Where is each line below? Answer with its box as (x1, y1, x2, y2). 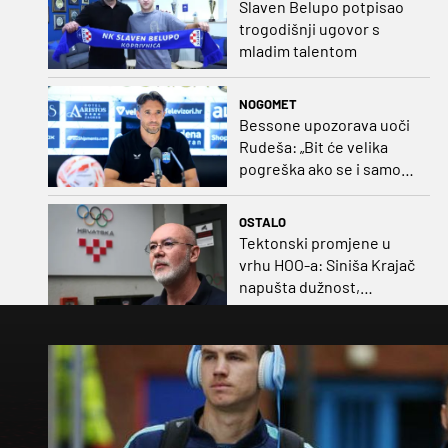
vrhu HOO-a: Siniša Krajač (238, 254, 415, 274)
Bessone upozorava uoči (238, 114, 410, 134)
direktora (238, 320, 304, 340)
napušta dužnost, (238, 276, 360, 296)
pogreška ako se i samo (238, 158, 401, 178)
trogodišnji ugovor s (238, 19, 380, 39)
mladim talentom (238, 41, 357, 61)
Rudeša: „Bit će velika (238, 136, 388, 156)
